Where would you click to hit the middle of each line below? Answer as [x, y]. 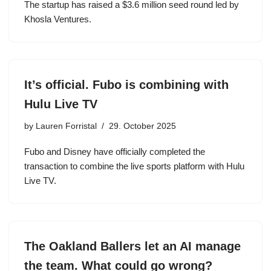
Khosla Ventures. [58, 19]
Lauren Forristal [66, 126]
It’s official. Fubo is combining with [126, 85]
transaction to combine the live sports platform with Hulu [134, 166]
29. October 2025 [142, 126]
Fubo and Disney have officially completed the [115, 152]
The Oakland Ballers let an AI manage [132, 246]
